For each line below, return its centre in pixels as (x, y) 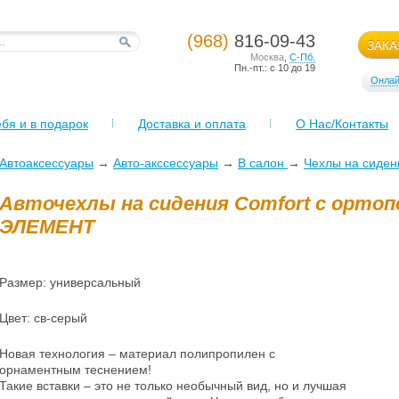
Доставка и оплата (192, 124)
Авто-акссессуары (166, 163)
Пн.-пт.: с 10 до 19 (275, 68)
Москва (267, 57)
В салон (263, 163)
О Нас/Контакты (342, 124)
